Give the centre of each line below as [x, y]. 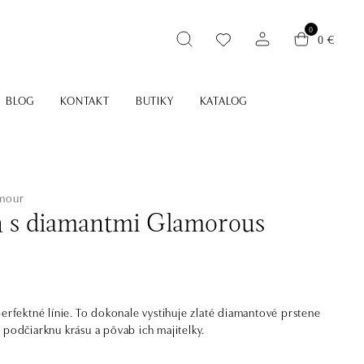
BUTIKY [154, 100]
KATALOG [223, 100]
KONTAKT [85, 100]
